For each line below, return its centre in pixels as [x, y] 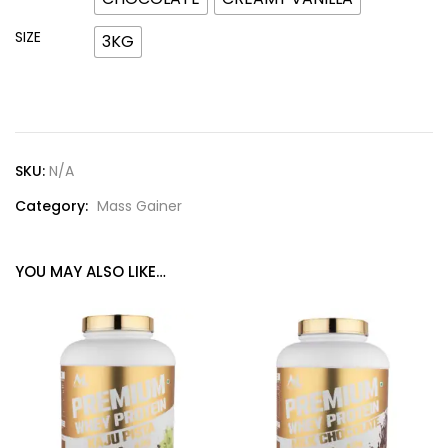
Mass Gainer [139, 205]
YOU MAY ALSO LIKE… [90, 271]
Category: [53, 205]
